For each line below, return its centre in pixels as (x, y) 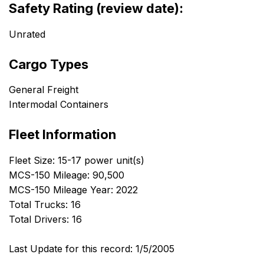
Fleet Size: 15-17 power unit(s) (77, 161)
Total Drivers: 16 (45, 220)
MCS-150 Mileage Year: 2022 (73, 190)
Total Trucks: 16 (45, 205)
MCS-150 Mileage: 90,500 (67, 175)
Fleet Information (62, 135)
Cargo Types (49, 64)
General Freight (44, 90)
